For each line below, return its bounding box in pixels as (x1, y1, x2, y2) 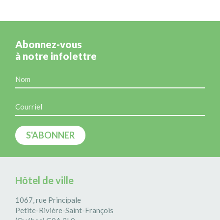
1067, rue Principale (15, 195, 82, 205)
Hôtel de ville (15, 174, 74, 187)
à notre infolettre (15, 50, 97, 62)
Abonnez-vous (15, 38, 82, 50)
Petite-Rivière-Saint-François (15, 206, 114, 215)
